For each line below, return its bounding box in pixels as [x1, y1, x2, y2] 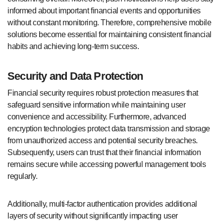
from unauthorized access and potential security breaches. [7, 136, 198, 145]
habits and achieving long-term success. [7, 42, 139, 51]
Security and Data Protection [7, 70, 143, 83]
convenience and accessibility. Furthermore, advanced [7, 112, 186, 121]
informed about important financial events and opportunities [7, 6, 201, 15]
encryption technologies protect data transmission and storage [7, 124, 210, 133]
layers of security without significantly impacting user [7, 211, 178, 220]
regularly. [7, 171, 38, 180]
